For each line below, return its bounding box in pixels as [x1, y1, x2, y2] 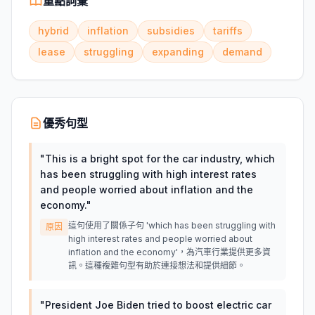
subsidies [147, 25, 195, 37]
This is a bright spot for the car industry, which [45, 153, 275, 165]
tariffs [213, 25, 243, 37]
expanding [152, 46, 204, 58]
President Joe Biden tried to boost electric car [45, 299, 271, 311]
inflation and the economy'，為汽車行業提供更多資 [68, 247, 271, 257]
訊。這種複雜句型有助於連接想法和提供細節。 [68, 260, 245, 271]
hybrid [38, 25, 69, 37]
